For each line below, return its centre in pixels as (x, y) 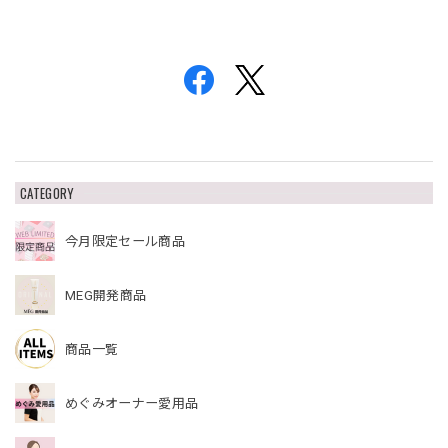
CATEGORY (47, 193)
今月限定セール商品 (125, 241)
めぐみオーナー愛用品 (132, 403)
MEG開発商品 (106, 295)
